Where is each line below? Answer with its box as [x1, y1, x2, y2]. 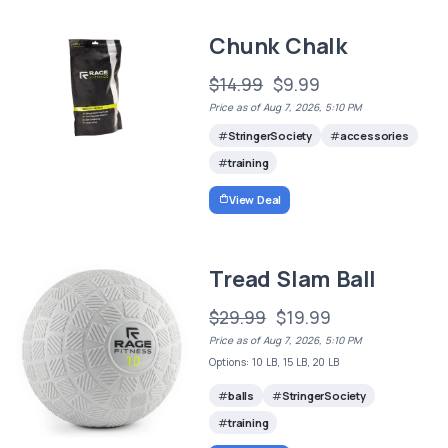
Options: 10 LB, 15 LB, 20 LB [209, 354, 340, 369]
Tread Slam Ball [209, 263, 377, 294]
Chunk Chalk [209, 30, 347, 61]
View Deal [228, 191, 282, 207]
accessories [339, 128, 409, 144]
